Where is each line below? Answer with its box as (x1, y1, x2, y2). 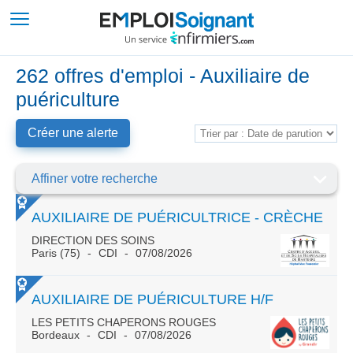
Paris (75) (32, 247, 84, 259)
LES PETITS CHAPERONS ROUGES (32, 316, 216, 329)
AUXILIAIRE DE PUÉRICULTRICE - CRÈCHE (32, 210, 323, 225)
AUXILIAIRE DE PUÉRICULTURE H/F (32, 292, 273, 307)
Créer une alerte (28, 126, 118, 139)
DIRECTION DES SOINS (32, 234, 154, 247)
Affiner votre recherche (32, 172, 158, 185)
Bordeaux (32, 329, 83, 341)
